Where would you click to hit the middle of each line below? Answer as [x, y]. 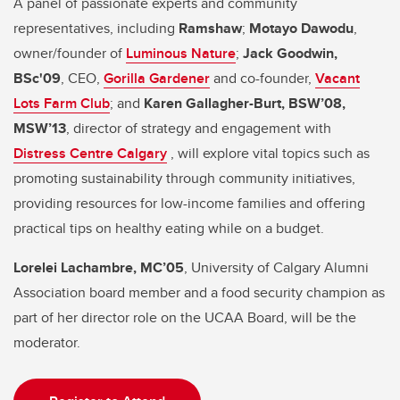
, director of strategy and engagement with [199, 129]
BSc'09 [37, 79]
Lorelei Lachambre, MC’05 [99, 268]
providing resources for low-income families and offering [189, 204]
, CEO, [82, 79]
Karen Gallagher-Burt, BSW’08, [245, 104]
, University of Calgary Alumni [276, 268]
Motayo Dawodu [301, 29]
